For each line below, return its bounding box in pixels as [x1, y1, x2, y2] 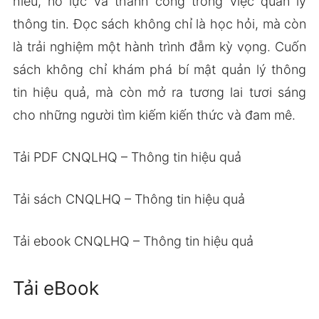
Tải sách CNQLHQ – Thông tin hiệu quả [12, 191, 245, 206]
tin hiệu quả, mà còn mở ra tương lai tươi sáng [12, 84, 307, 100]
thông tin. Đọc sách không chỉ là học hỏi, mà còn [12, 16, 307, 31]
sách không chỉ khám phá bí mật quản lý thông [12, 61, 307, 77]
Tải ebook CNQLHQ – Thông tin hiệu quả [12, 233, 253, 249]
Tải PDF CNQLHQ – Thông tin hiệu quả [12, 149, 241, 164]
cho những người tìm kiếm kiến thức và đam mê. [12, 107, 296, 122]
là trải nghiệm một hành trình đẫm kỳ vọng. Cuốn [12, 38, 307, 54]
